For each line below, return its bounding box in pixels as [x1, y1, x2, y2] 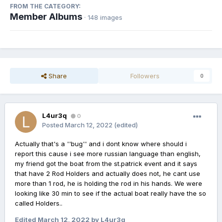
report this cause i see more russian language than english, [15, 150, 201, 158]
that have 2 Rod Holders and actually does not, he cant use [15, 169, 200, 178]
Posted [42, 121, 65, 129]
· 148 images [84, 13, 122, 22]
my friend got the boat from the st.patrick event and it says [15, 160, 197, 168]
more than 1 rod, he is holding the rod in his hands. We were [15, 179, 202, 188]
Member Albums [10, 11, 82, 22]
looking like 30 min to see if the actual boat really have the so [15, 189, 206, 198]
